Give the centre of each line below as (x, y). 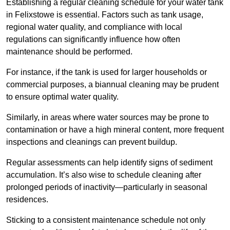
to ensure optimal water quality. (62, 97)
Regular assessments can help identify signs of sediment (109, 163)
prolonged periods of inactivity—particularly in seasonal (107, 187)
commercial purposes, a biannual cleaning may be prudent (112, 85)
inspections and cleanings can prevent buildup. (92, 142)
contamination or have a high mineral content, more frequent (115, 130)
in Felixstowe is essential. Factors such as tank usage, (105, 15)
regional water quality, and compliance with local (94, 27)
